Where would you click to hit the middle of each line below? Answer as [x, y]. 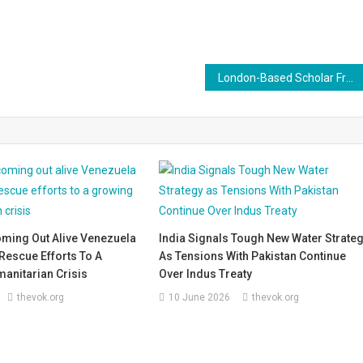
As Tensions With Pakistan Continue [253, 256]
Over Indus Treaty [206, 273]
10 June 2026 [200, 297]
